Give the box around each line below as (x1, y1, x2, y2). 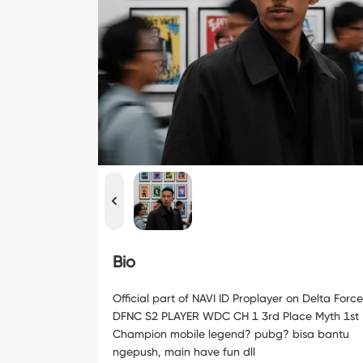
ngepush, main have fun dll (113, 345, 255, 358)
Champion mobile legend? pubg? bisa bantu (113, 327, 349, 340)
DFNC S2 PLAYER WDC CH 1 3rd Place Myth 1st (113, 310, 359, 322)
